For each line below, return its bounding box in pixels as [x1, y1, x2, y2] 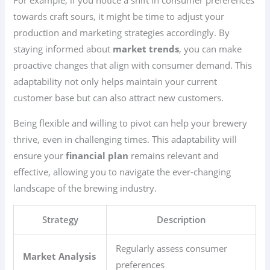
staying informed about [13, 43, 113, 55]
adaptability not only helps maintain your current [13, 75, 218, 87]
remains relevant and [128, 149, 219, 162]
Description [156, 213, 206, 226]
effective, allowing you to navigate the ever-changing [13, 165, 231, 178]
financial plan [66, 149, 129, 162]
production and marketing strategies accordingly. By [13, 27, 230, 39]
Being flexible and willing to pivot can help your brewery [13, 116, 248, 129]
